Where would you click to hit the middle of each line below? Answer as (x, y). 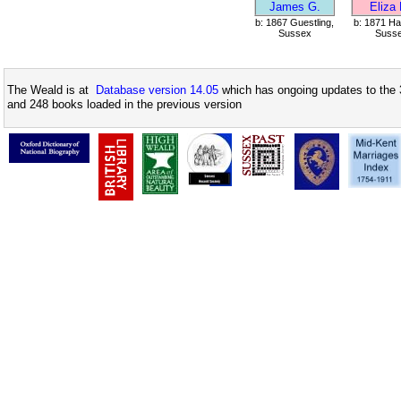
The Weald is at (51, 90)
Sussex (294, 33)
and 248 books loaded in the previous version (124, 105)
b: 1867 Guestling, (294, 22)
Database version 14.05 (157, 90)
